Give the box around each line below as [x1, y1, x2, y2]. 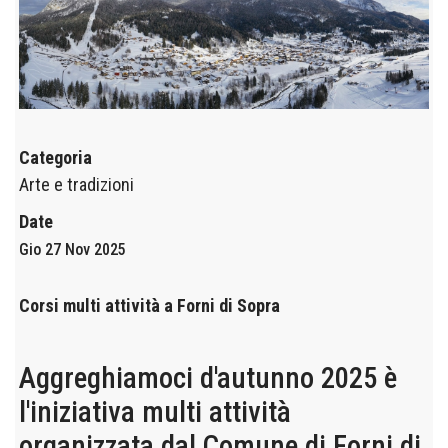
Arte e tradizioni [19, 174, 135, 196]
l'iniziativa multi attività [19, 395, 292, 430]
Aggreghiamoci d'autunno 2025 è [19, 361, 398, 396]
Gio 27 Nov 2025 [19, 240, 127, 260]
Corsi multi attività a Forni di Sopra [19, 295, 281, 317]
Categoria [19, 147, 93, 169]
